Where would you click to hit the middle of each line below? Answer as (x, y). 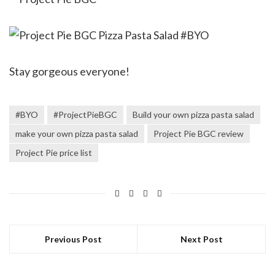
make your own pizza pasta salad (77, 133)
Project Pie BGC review (199, 133)
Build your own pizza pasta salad (193, 114)
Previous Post (73, 239)
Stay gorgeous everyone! (69, 71)
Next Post (201, 239)
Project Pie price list (54, 152)
